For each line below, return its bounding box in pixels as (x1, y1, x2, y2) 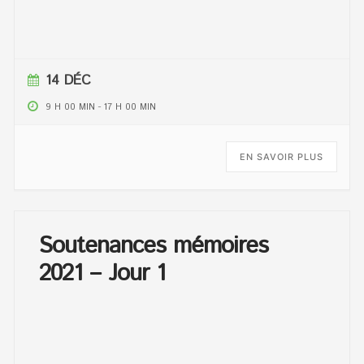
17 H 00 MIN (104, 101, 157, 115)
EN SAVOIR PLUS (239, 151, 323, 163)
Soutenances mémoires (39, 229, 269, 264)
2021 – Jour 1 (39, 257, 166, 292)
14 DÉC (45, 71, 92, 91)
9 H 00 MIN (45, 101, 96, 115)
